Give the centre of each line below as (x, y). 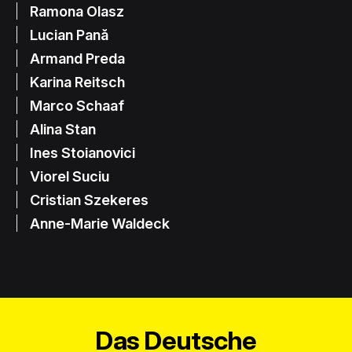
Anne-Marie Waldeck (100, 223)
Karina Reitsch (78, 81)
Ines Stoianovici (83, 152)
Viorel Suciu (70, 176)
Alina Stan (63, 128)
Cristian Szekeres (90, 199)
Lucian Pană (70, 34)
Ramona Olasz (77, 11)
